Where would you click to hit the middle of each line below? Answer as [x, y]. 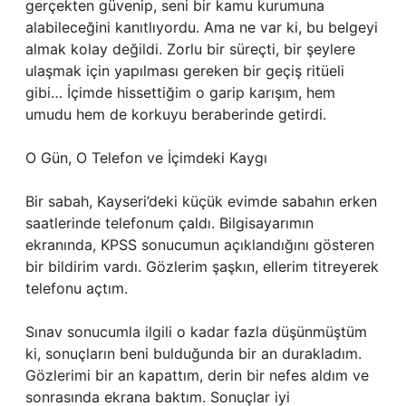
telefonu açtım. [77, 288]
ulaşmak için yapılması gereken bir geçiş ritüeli [185, 71]
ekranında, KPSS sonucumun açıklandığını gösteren [200, 245]
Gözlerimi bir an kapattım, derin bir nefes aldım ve [197, 375]
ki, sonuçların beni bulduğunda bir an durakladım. [193, 353]
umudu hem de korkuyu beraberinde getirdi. [176, 114]
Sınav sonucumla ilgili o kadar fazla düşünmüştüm [196, 332]
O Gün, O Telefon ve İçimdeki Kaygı [146, 158]
